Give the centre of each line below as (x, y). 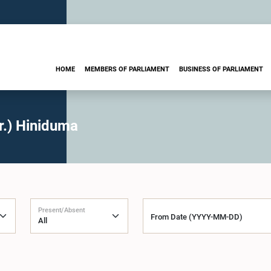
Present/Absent (62, 210)
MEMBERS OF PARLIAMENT (127, 69)
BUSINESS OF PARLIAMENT (221, 69)
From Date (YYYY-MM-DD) (197, 217)
